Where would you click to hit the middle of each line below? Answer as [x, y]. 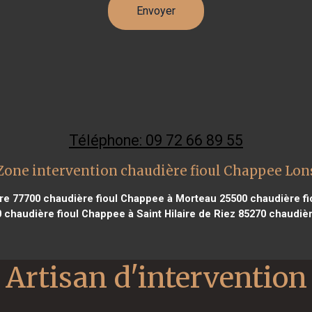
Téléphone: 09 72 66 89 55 [156, 140]
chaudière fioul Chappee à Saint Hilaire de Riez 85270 [134, 213]
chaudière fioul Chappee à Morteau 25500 [143, 198]
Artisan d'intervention [156, 277]
